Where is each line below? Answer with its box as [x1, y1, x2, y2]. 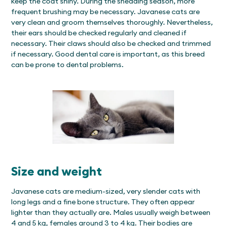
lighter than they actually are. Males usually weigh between [11, 207, 211, 217]
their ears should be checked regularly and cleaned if [11, 28, 187, 37]
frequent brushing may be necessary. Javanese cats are [11, 7, 200, 16]
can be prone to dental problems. [11, 60, 124, 69]
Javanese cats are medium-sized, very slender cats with [11, 186, 201, 196]
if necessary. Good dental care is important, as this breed [11, 49, 205, 59]
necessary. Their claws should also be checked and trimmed [11, 38, 211, 48]
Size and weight [11, 163, 102, 179]
